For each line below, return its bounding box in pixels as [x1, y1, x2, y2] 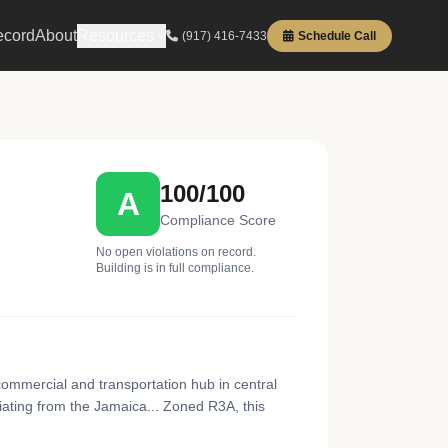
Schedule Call [298, 28, 376, 43]
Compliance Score [160, 212, 276, 228]
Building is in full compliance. [96, 261, 254, 275]
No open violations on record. [96, 245, 256, 259]
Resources [77, 26, 154, 44]
